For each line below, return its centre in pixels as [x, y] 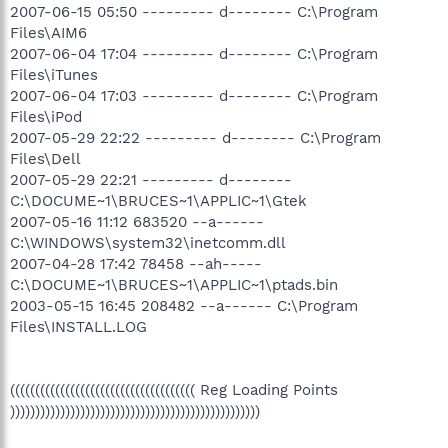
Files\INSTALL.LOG [78, 326]
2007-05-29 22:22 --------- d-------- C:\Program [195, 137]
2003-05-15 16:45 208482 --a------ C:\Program [184, 305]
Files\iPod [46, 116]
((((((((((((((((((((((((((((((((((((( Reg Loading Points [174, 389]
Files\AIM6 [48, 32]
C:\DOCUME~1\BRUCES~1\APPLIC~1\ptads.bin [174, 284]
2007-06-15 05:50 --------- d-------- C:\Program [194, 11]
